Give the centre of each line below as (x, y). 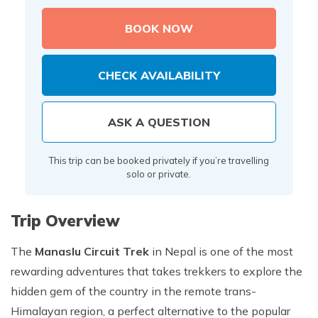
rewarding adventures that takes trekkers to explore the (157, 271)
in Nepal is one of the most (221, 251)
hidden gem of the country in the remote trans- (133, 291)
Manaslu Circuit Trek (92, 251)
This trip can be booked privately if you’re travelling (159, 160)
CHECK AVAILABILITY (159, 75)
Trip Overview (65, 221)
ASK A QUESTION (159, 122)
